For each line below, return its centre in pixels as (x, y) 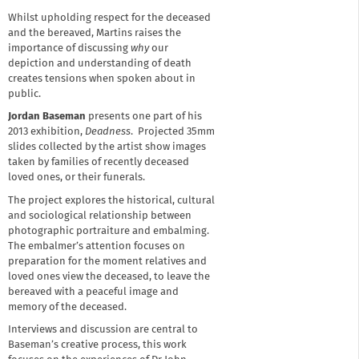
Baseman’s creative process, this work (97, 345)
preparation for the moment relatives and (107, 261)
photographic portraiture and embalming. (109, 231)
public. (24, 94)
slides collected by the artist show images (107, 147)
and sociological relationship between (100, 216)
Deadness (108, 132)
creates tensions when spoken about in (102, 79)
